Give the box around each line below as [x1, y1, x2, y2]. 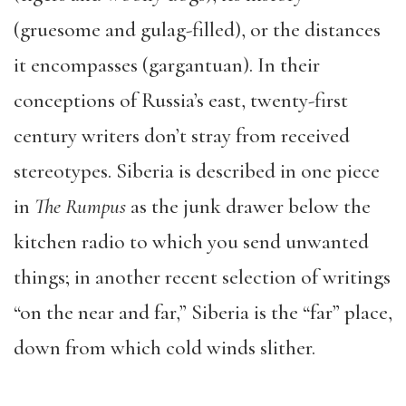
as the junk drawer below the [130, 193, 371, 219]
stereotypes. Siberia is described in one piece [14, 158, 380, 184]
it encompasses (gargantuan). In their [14, 52, 320, 78]
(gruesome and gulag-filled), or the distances [14, 16, 381, 43]
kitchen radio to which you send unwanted [14, 228, 369, 255]
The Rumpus [34, 193, 130, 219]
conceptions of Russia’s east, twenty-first [14, 87, 348, 113]
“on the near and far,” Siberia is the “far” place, [14, 299, 392, 325]
